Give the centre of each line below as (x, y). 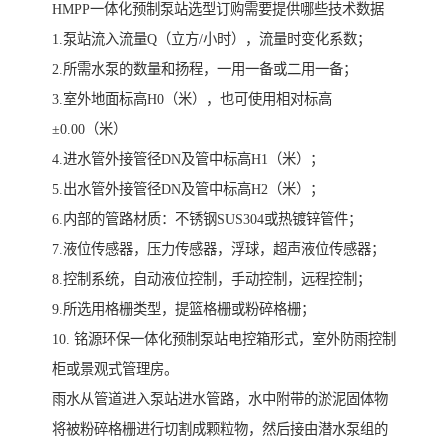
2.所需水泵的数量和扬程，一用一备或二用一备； (204, 68)
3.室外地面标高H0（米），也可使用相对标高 (192, 98)
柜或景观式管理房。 (115, 368)
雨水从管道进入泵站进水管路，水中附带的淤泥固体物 (220, 398)
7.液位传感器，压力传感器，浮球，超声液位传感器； (218, 248)
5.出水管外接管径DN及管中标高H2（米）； (188, 188)
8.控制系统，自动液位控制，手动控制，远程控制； (211, 278)
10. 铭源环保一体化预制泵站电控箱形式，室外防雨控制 (224, 338)
